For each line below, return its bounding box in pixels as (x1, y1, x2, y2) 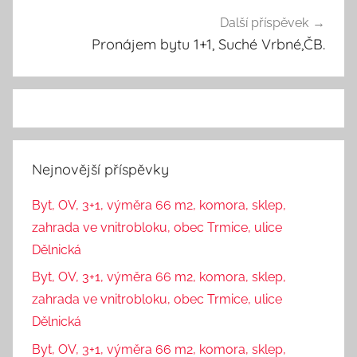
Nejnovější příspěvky (32, 159, 169, 178)
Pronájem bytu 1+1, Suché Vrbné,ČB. (92, 35, 325, 54)
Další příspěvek (220, 15, 308, 31)
